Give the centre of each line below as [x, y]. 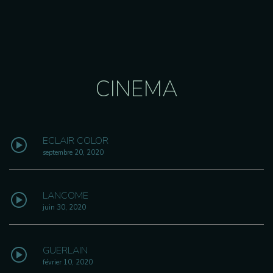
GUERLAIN [65, 251]
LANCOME [66, 196]
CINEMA [136, 89]
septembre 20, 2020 [73, 153]
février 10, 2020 [68, 263]
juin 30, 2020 [64, 208]
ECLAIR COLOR [76, 141]
